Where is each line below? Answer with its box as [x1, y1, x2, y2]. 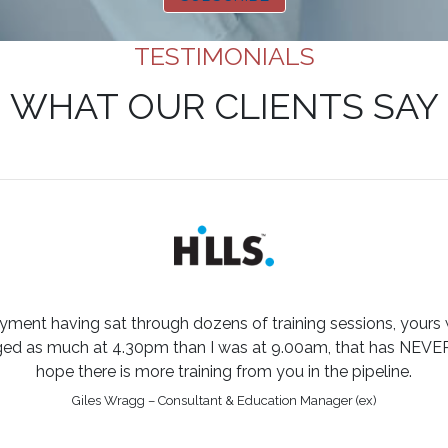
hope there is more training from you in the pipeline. [36, 362, 412, 382]
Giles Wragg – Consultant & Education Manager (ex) [71, 393, 377, 409]
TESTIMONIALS [133, 41, 315, 72]
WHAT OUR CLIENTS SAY [9, 85, 439, 128]
